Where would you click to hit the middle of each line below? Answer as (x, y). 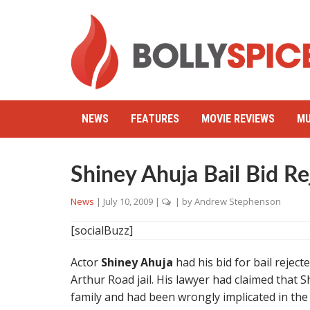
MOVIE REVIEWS (238, 119)
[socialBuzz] (102, 230)
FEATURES (155, 119)
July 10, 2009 (128, 201)
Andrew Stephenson (238, 201)
